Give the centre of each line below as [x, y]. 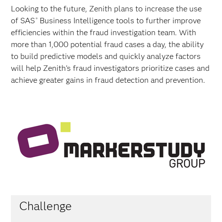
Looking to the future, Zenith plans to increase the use [107, 8]
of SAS [23, 20]
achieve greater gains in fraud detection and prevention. [108, 80]
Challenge [45, 206]
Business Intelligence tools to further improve [119, 20]
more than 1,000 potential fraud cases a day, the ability [108, 44]
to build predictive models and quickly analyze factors [106, 56]
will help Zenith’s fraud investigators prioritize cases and [111, 68]
